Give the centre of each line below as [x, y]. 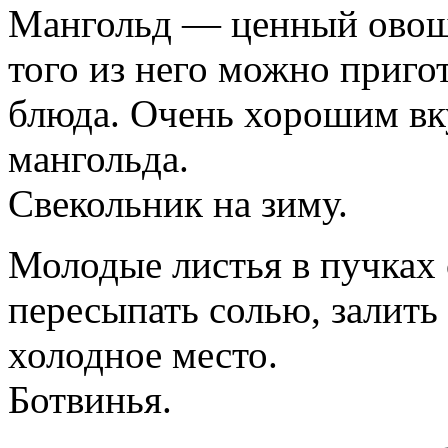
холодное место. [143, 354]
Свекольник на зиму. [178, 203]
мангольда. [98, 158]
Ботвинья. [90, 399]
